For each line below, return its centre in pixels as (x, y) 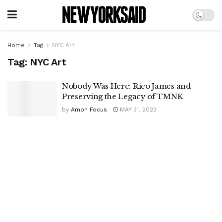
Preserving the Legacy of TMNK (122, 96)
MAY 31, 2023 (137, 110)
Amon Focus (89, 110)
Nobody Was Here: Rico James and (126, 86)
